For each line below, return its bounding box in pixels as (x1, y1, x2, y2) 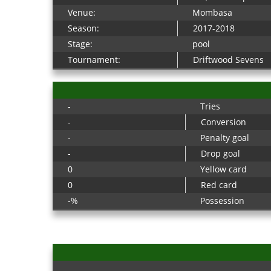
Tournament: (68, 54, 120, 65)
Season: (68, 22, 99, 34)
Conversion (201, 116, 246, 128)
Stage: (68, 38, 93, 50)
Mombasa (192, 7, 232, 18)
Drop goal (201, 148, 240, 159)
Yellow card (200, 163, 247, 175)
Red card (201, 179, 237, 191)
